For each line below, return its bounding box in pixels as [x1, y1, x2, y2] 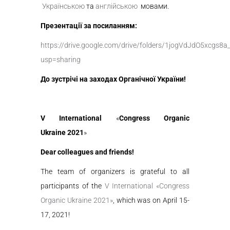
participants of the [41, 182, 105, 190]
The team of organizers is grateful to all [41, 167, 189, 176]
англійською [95, 2, 138, 10]
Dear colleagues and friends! [41, 148, 134, 156]
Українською [42, 2, 85, 10]
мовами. [138, 2, 169, 10]
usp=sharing [41, 55, 81, 64]
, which [112, 196, 138, 204]
